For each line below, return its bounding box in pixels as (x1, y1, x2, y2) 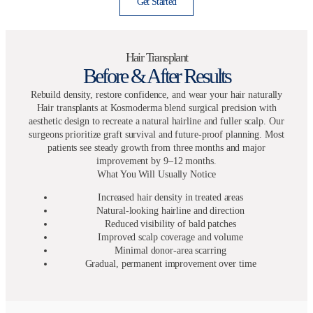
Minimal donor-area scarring (115, 245, 226, 256)
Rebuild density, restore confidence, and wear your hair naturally (30, 89, 283, 101)
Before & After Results (82, 64, 231, 88)
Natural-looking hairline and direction (96, 205, 245, 217)
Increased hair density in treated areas (97, 192, 244, 203)
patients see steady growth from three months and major (48, 143, 265, 154)
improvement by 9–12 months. (96, 156, 217, 167)
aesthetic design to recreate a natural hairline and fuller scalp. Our (29, 116, 284, 127)
